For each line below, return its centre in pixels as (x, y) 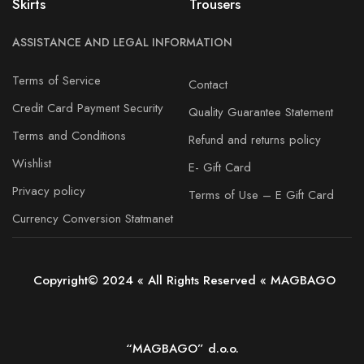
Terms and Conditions (69, 136)
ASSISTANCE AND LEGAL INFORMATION (122, 43)
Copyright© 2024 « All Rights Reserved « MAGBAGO (182, 280)
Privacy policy (49, 191)
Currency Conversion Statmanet (93, 219)
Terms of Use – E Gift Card (261, 195)
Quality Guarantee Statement (260, 112)
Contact (208, 84)
